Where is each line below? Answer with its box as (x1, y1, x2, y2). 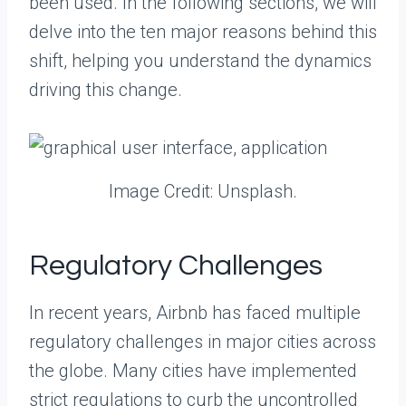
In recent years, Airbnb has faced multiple (29, 302, 361, 324)
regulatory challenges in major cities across (29, 331, 376, 353)
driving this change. (29, 79, 182, 101)
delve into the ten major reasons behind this (29, 21, 377, 43)
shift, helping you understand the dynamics (29, 50, 372, 72)
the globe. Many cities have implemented (29, 360, 357, 382)
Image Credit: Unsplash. (109, 180, 297, 203)
